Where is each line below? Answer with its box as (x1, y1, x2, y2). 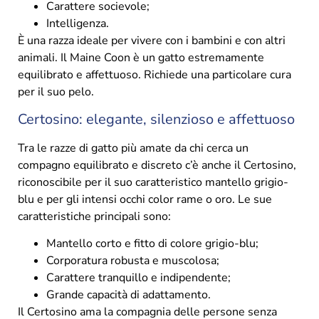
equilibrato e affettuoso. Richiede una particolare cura (18, 67, 291, 83)
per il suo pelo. (18, 84, 94, 100)
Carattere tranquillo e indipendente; (46, 270, 231, 286)
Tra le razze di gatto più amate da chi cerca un (18, 140, 249, 156)
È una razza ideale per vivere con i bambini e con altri (18, 33, 286, 49)
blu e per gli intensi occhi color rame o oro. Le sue (18, 191, 272, 207)
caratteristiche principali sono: (18, 208, 171, 224)
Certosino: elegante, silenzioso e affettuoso (18, 109, 295, 129)
